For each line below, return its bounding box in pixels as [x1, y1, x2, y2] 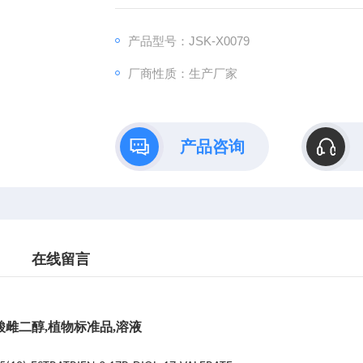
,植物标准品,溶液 [45, 320, 143, 334]
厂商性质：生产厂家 [127, 66, 237, 80]
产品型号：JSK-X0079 [127, 34, 250, 48]
